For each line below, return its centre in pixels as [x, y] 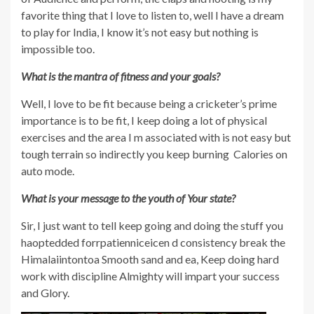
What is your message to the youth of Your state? [128, 198]
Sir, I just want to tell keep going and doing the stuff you [152, 225]
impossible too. [58, 48]
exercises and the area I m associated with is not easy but [156, 137]
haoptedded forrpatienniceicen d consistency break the [153, 242]
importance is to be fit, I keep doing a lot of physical [144, 120]
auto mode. [48, 170]
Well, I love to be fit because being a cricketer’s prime [149, 103]
